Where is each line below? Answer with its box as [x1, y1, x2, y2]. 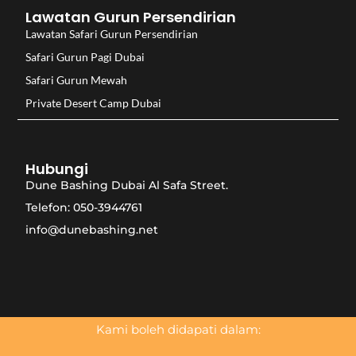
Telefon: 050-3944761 [25, 199, 143, 215]
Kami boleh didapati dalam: [95, 322, 261, 338]
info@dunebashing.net [25, 222, 159, 237]
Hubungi [25, 158, 89, 179]
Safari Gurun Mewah [25, 73, 128, 87]
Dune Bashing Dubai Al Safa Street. [25, 177, 229, 192]
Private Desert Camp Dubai [25, 96, 162, 110]
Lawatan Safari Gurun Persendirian [25, 27, 199, 41]
